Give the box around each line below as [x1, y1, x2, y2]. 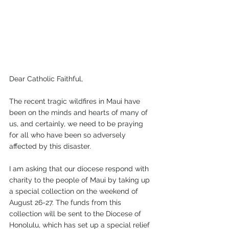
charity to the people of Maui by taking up [9, 176, 152, 184]
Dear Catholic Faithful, [9, 75, 83, 83]
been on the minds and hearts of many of [9, 108, 150, 117]
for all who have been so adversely [9, 131, 128, 139]
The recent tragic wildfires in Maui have [9, 97, 142, 105]
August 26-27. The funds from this [9, 198, 123, 207]
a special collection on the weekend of [9, 187, 140, 195]
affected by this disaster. [9, 142, 91, 150]
